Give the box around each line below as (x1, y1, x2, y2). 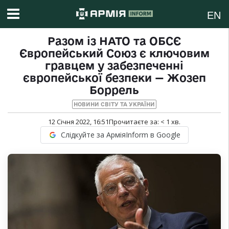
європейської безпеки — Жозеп (22, 72, 206, 84)
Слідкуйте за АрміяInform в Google (60, 130, 180, 140)
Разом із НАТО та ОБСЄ (48, 35, 181, 48)
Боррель (89, 84, 139, 97)
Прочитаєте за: (109, 117, 161, 127)
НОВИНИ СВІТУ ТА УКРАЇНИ (74, 101, 155, 108)
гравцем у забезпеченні (45, 59, 184, 72)
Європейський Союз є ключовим (19, 47, 210, 60)
